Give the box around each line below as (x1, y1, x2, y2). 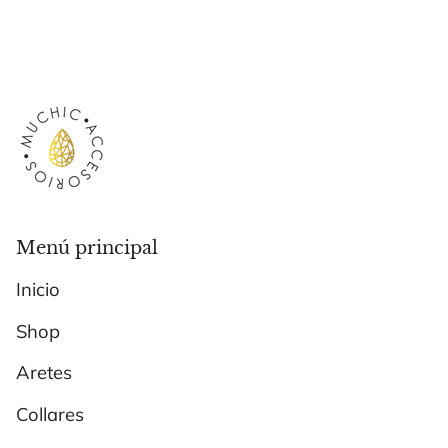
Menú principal (16, 236, 158, 260)
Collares (16, 402, 84, 426)
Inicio (16, 278, 60, 302)
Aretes (16, 361, 72, 385)
